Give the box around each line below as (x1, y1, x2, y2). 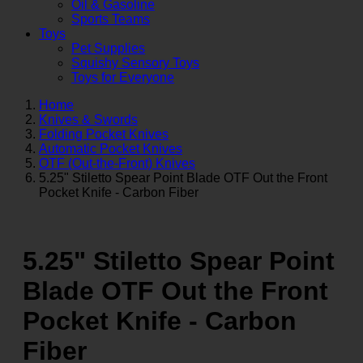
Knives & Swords (39, 112, 138, 126)
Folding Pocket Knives (39, 126, 169, 141)
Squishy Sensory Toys (71, 55, 199, 70)
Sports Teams (71, 11, 150, 26)
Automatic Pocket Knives (39, 141, 182, 156)
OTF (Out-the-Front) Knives (39, 156, 195, 170)
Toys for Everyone (71, 70, 174, 84)
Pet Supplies (71, 41, 145, 55)
